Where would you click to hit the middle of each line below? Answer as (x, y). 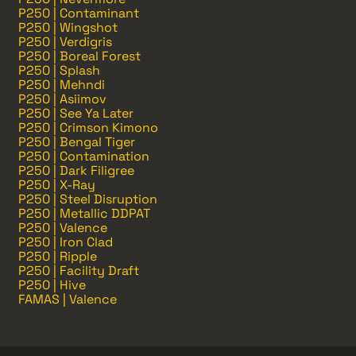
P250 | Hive (52, 284)
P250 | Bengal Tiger (77, 141)
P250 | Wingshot (68, 27)
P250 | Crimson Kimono (88, 127)
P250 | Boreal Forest (79, 56)
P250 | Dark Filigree (76, 170)
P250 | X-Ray (57, 184)
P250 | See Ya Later (76, 113)
